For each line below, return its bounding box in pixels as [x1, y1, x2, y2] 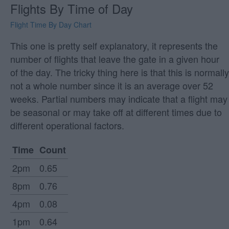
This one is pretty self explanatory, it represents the [10, 39, 218, 53]
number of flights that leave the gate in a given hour [10, 52, 219, 66]
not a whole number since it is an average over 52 [10, 79, 213, 93]
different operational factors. [10, 119, 124, 132]
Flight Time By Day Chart [10, 19, 91, 30]
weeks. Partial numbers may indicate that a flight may [10, 92, 227, 106]
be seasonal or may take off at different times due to [10, 105, 222, 119]
